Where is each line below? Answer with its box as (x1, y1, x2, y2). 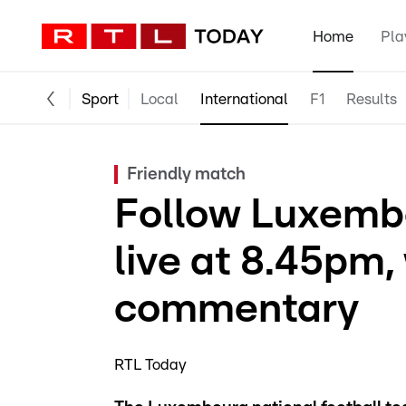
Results (346, 91, 397, 107)
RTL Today (114, 357, 187, 372)
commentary (114, 288, 359, 330)
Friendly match (127, 166, 246, 183)
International (200, 91, 288, 107)
